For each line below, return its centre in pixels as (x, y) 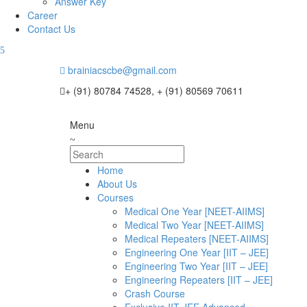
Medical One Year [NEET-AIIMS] (195, 211)
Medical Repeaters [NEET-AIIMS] (197, 238)
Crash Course (155, 293)
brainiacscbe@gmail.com (122, 70)
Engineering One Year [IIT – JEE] (197, 252)
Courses (115, 197)
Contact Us (51, 29)
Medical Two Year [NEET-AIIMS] (194, 225)
